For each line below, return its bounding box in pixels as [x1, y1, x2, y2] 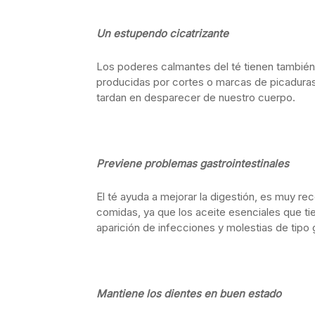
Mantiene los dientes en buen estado [96, 287, 281, 300]
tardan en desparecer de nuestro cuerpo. [96, 91, 295, 104]
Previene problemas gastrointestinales [96, 157, 289, 170]
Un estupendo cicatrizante [96, 27, 229, 40]
